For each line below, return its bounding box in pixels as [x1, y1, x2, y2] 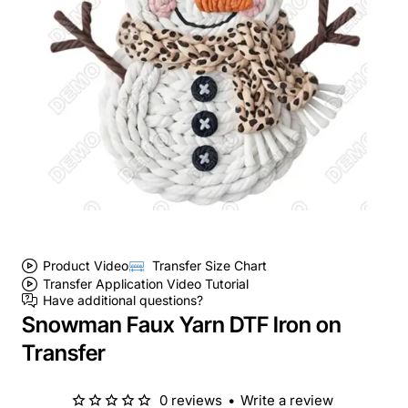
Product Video [43, 258, 128, 274]
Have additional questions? [43, 292, 203, 309]
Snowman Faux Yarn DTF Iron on [22, 311, 342, 338]
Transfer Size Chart [152, 258, 268, 274]
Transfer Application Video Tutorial [43, 275, 249, 291]
